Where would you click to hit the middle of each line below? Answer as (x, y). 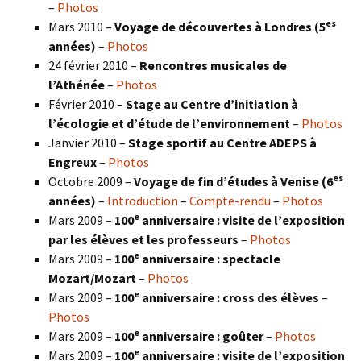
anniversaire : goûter (203, 336)
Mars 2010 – (81, 27)
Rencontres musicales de (213, 66)
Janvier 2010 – (88, 143)
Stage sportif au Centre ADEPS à (222, 143)
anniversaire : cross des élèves (230, 298)
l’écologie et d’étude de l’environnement (170, 124)
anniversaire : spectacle (210, 259)
